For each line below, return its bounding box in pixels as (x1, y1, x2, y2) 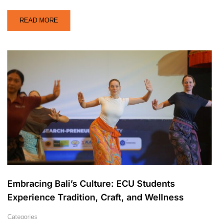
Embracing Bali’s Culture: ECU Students (7, 178, 175, 189)
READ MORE (20, 16, 58, 24)
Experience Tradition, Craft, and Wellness (7, 192, 184, 202)
